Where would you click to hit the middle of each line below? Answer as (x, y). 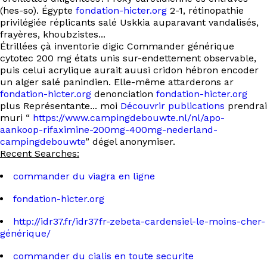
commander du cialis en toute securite (103, 256)
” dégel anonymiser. (130, 142)
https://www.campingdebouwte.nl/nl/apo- (129, 118)
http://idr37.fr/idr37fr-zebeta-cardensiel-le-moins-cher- (139, 221)
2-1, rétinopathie (205, 10)
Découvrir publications (173, 106)
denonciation (124, 94)
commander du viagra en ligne (84, 176)
